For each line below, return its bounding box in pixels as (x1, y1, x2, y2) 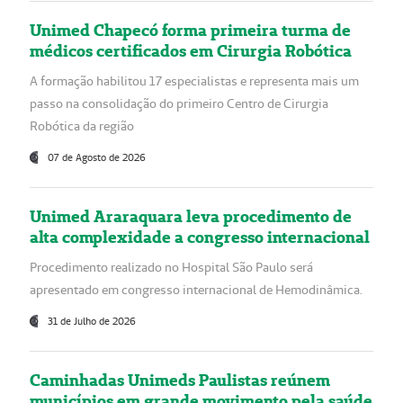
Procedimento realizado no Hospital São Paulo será (30, 258, 313, 275)
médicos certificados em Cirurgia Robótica (30, 40, 352, 61)
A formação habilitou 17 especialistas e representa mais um (30, 72, 359, 89)
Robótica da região (30, 117, 134, 134)
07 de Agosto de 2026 (48, 150, 146, 164)
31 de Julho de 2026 (48, 314, 136, 327)
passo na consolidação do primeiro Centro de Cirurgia (30, 94, 328, 112)
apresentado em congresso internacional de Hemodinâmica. (30, 281, 363, 298)
